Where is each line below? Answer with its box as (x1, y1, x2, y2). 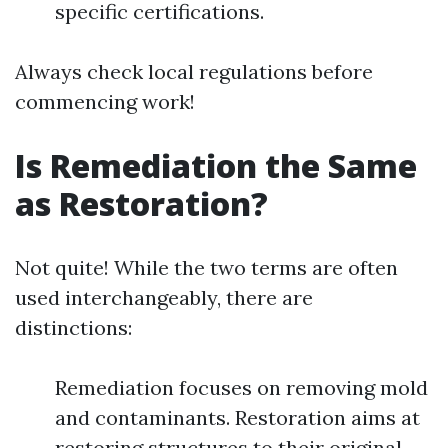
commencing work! (15, 89, 195, 114)
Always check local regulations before (15, 59, 373, 84)
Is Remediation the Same (15, 144, 417, 187)
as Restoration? (15, 182, 268, 225)
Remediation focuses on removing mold (55, 375, 428, 400)
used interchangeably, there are (15, 285, 313, 310)
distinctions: (15, 315, 132, 340)
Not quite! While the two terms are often (15, 255, 398, 280)
